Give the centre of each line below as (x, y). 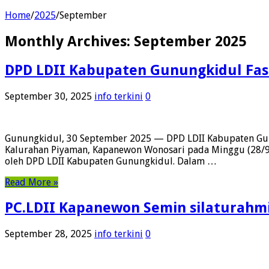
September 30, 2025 (48, 96)
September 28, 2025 (48, 234)
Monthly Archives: (69, 41)
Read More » (32, 182)
